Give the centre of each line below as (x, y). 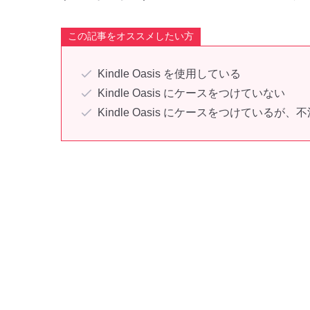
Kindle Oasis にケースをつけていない (191, 93)
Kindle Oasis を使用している (169, 73)
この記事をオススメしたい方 (131, 37)
